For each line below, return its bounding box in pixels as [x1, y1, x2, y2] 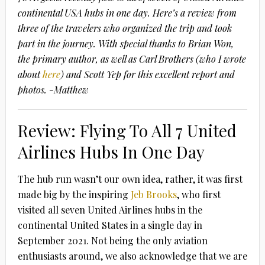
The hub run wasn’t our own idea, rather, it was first [17, 172, 243, 185]
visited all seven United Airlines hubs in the [17, 203, 202, 216]
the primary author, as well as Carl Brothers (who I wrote [17, 52, 246, 65]
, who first [176, 188, 221, 201]
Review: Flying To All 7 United [17, 119, 237, 141]
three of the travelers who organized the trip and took [17, 21, 232, 34]
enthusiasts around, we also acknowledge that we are [17, 249, 247, 262]
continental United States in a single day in [17, 218, 202, 231]
